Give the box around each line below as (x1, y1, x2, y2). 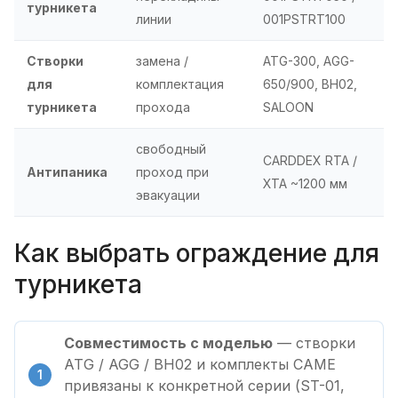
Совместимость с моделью (64, 333, 273, 352)
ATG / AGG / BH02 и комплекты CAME (64, 354, 336, 373)
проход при (136, 163, 209, 179)
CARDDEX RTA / (263, 152, 357, 168)
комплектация (136, 76, 224, 92)
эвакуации (136, 187, 200, 203)
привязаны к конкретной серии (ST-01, (64, 376, 345, 394)
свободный (136, 140, 206, 156)
